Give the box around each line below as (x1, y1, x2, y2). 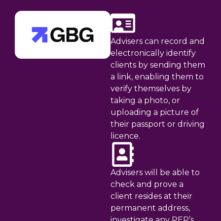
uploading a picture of (110, 108, 199, 117)
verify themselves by (110, 84, 191, 94)
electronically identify (110, 48, 196, 58)
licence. (110, 131, 140, 141)
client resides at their (110, 191, 192, 201)
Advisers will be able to (110, 168, 200, 178)
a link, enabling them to (110, 72, 204, 82)
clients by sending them (110, 60, 205, 70)
